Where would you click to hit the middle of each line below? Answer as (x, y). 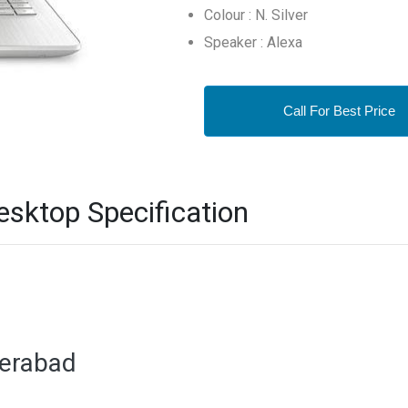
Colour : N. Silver (256, 15)
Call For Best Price (339, 111)
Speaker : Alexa (253, 42)
